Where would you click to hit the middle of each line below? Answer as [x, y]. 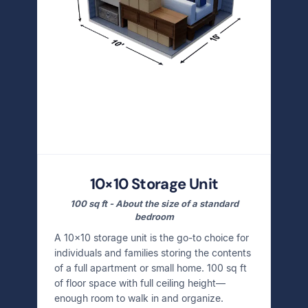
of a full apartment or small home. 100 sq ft [151, 268]
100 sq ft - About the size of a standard [154, 203]
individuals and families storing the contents [153, 253]
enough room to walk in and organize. [139, 298]
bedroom [154, 217]
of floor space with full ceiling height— [140, 283]
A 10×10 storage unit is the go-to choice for [152, 238]
